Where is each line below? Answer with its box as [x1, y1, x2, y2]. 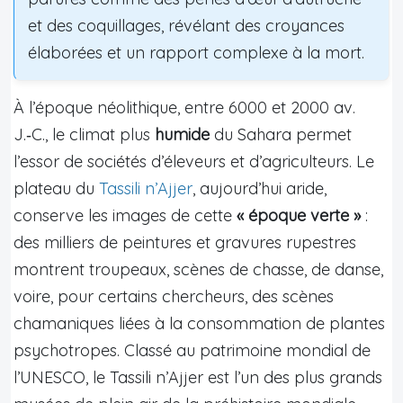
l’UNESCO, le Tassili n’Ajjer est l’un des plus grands [13, 366, 382, 388]
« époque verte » [237, 204, 361, 226]
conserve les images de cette [13, 204, 237, 226]
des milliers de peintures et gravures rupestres [13, 231, 356, 253]
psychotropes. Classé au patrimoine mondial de [13, 339, 371, 361]
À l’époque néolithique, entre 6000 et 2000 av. [13, 96, 355, 118]
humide [155, 123, 210, 145]
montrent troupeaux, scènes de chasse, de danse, [13, 258, 383, 280]
